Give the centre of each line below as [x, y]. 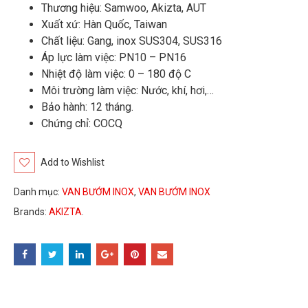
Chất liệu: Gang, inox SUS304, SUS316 [132, 41]
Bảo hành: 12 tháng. [88, 107]
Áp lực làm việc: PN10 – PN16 [114, 57]
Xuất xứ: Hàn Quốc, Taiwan [104, 24]
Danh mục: [38, 192]
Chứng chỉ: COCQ [82, 123]
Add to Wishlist [73, 162]
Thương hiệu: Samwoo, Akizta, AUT [124, 8]
